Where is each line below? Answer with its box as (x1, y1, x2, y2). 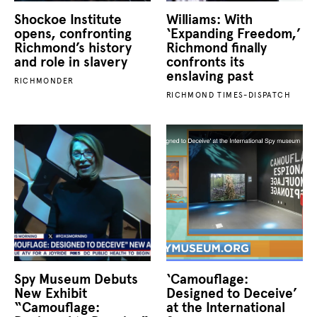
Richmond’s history (14, 39, 132, 56)
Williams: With (166, 11, 253, 28)
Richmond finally (166, 39, 267, 56)
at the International (166, 299, 285, 316)
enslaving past (166, 67, 253, 84)
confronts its (166, 53, 245, 70)
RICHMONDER (14, 75, 74, 86)
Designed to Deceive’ (166, 284, 297, 301)
